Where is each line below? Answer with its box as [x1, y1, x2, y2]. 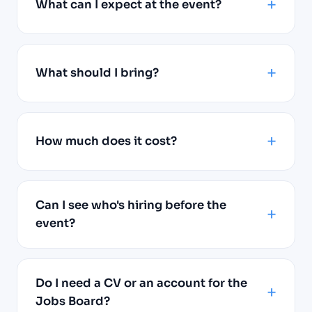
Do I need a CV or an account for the [36, 275, 247, 290]
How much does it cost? [36, 133, 177, 148]
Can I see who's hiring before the [36, 197, 226, 212]
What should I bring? [36, 65, 159, 80]
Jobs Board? [36, 293, 110, 309]
